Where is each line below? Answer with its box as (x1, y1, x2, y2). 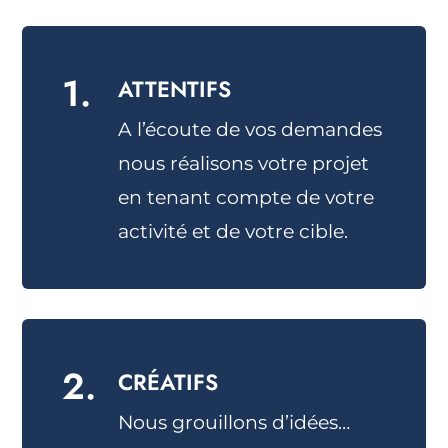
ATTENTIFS (118, 73, 232, 105)
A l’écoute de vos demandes (118, 118, 383, 141)
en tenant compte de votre (118, 186, 375, 209)
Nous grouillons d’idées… (118, 411, 351, 434)
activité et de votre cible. (118, 220, 349, 243)
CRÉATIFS (118, 366, 219, 398)
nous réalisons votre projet (118, 152, 370, 175)
